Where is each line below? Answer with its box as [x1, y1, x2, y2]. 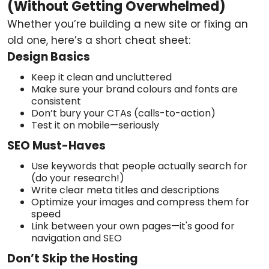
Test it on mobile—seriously [31, 118, 159, 132]
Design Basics [7, 49, 90, 65]
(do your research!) [31, 171, 124, 185]
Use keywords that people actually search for [31, 159, 247, 173]
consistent [31, 94, 81, 108]
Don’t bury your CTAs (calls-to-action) [31, 106, 216, 120]
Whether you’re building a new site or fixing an [7, 17, 248, 31]
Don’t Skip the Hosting [7, 250, 138, 267]
